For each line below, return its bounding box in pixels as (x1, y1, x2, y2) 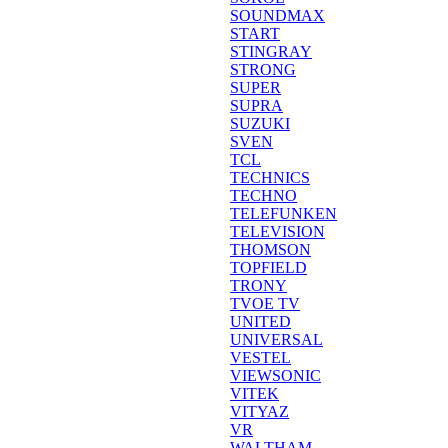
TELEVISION (230, 223, 325, 240)
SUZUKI (230, 115, 290, 132)
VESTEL (230, 349, 291, 366)
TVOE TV (230, 295, 300, 312)
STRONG (230, 61, 296, 78)
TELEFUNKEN (230, 205, 337, 222)
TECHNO (230, 187, 297, 204)
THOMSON (230, 241, 311, 258)
